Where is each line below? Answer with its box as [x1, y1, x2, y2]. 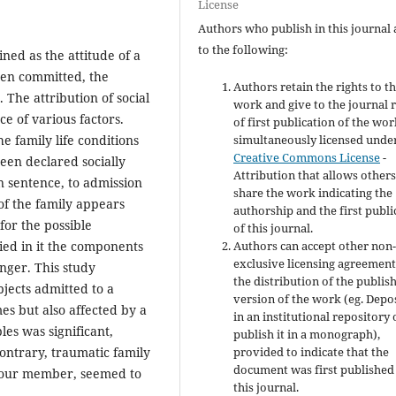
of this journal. [233, 220, 314, 237]
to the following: [198, 42, 289, 58]
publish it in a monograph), [233, 326, 381, 343]
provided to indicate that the [233, 344, 390, 361]
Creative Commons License [233, 149, 381, 166]
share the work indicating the [233, 185, 393, 202]
